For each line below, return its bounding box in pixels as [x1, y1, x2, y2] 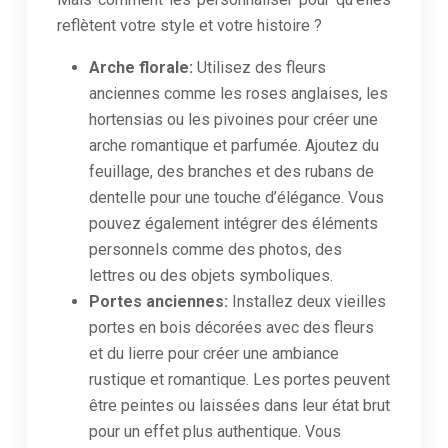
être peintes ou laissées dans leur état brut [89, 396, 390, 415]
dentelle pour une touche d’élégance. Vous [89, 188, 384, 207]
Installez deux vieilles [232, 292, 386, 311]
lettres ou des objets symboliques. [89, 266, 333, 285]
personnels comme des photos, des [89, 240, 342, 259]
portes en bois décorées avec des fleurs [89, 318, 374, 337]
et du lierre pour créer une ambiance [89, 344, 339, 363]
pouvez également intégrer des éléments [89, 214, 378, 233]
